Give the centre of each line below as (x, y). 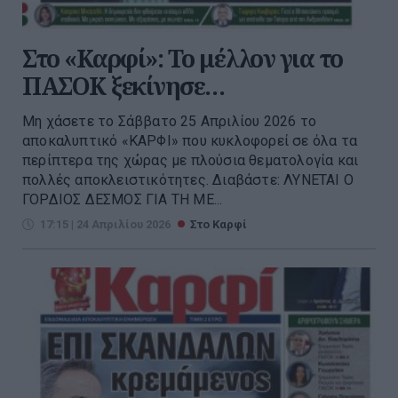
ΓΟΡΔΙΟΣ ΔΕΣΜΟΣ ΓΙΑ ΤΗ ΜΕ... (123, 199)
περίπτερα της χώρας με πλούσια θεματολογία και (191, 160)
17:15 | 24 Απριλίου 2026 (105, 224)
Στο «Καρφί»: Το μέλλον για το (183, 58)
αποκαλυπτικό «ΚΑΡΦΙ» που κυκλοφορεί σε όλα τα (190, 140)
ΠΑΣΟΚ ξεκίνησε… (123, 85)
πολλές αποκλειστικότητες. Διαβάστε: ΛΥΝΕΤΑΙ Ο (188, 179)
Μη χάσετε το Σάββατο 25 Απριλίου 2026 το (169, 121)
